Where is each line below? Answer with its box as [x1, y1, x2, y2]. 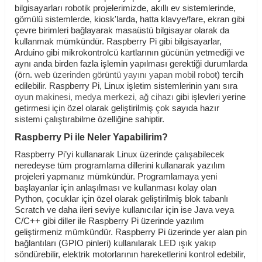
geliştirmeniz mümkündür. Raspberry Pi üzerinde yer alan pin [15, 227, 247, 237]
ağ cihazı [139, 92, 174, 102]
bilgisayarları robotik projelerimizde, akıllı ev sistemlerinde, [15, 4, 236, 13]
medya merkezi [75, 92, 135, 102]
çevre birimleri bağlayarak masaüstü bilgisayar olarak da [15, 26, 229, 36]
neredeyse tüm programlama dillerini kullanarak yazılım [15, 161, 225, 171]
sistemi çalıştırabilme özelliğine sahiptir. [15, 115, 164, 125]
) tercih [217, 70, 243, 80]
